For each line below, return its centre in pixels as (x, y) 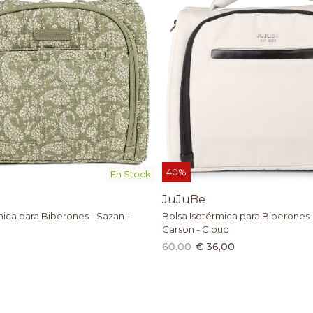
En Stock (131, 174)
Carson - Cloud (196, 230)
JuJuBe (184, 200)
